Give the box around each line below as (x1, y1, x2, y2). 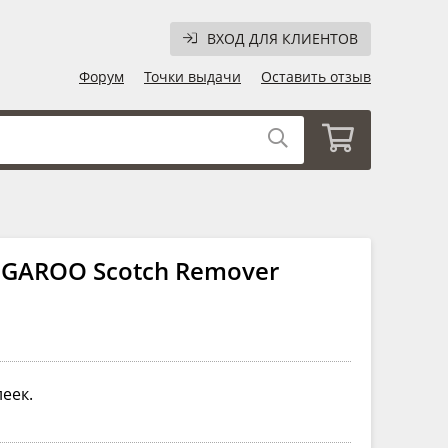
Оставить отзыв (261, 67, 371, 87)
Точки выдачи (144, 67, 241, 87)
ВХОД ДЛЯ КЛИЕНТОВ (207, 29, 358, 49)
